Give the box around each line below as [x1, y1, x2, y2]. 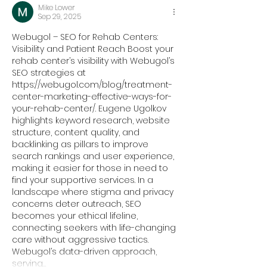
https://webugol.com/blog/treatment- [12, 78, 172, 91]
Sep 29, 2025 [38, 11, 81, 21]
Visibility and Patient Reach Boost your [12, 42, 176, 55]
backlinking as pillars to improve [12, 138, 151, 150]
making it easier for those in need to [12, 162, 170, 174]
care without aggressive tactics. [12, 233, 151, 246]
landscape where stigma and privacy [12, 185, 176, 198]
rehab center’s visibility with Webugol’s [12, 54, 177, 67]
